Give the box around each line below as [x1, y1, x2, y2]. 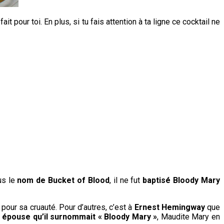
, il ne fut [109, 175, 143, 185]
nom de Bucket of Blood [17, 175, 109, 185]
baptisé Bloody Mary [142, 175, 220, 185]
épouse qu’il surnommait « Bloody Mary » [2, 211, 157, 221]
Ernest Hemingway [134, 202, 205, 212]
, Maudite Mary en [157, 211, 220, 221]
